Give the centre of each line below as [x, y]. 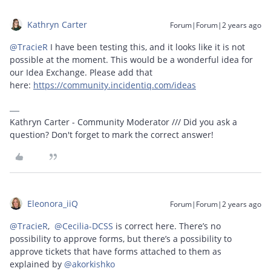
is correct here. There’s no [167, 226]
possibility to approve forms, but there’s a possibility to [121, 239]
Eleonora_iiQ [53, 204]
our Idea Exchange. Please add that [81, 73]
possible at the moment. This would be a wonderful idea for [131, 60]
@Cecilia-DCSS [84, 226]
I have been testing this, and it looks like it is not [146, 47]
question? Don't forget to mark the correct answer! [112, 135]
